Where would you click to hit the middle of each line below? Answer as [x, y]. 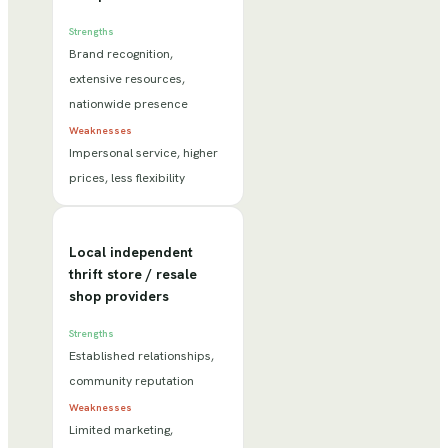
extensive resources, [127, 78]
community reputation [131, 381]
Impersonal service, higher [143, 152]
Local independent [131, 252]
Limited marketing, [121, 430]
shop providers [119, 296]
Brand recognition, [121, 53]
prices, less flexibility [127, 177]
